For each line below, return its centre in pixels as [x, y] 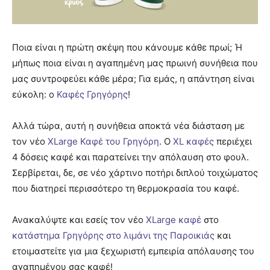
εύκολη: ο [34, 94]
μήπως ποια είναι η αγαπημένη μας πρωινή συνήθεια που [135, 63]
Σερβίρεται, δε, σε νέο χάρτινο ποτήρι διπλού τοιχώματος [135, 172]
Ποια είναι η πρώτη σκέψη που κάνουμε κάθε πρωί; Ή [127, 47]
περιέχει [233, 141]
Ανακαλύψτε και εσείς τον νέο [79, 219]
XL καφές [193, 141]
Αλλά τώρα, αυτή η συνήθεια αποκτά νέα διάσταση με [128, 125]
